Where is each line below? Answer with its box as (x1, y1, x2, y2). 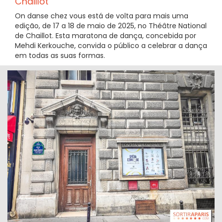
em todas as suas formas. (15, 51, 105, 61)
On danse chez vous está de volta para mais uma (15, 11, 188, 21)
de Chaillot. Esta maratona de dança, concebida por (15, 31, 196, 41)
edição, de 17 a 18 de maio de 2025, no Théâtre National (15, 21, 207, 31)
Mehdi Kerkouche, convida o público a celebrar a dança (15, 41, 207, 51)
